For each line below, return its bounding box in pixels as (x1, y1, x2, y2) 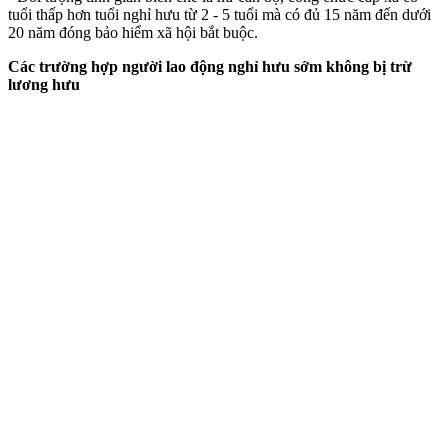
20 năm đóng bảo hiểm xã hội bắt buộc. (8, 23, 258, 41)
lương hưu (8, 75, 80, 93)
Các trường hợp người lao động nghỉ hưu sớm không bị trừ (8, 57, 412, 75)
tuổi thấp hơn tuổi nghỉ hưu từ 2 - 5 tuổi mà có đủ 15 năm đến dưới (8, 5, 431, 23)
